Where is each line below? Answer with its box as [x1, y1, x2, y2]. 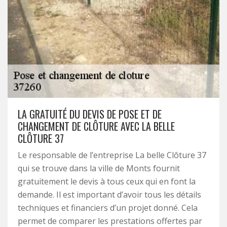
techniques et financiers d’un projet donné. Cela [18, 202, 198, 213]
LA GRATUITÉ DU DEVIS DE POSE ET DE [18, 106, 162, 122]
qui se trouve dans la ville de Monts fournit [18, 163, 180, 174]
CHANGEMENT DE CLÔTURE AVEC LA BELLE [18, 119, 175, 134]
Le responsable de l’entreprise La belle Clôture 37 [18, 149, 206, 161]
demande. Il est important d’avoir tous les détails [18, 189, 201, 200]
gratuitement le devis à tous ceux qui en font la [18, 176, 196, 187]
